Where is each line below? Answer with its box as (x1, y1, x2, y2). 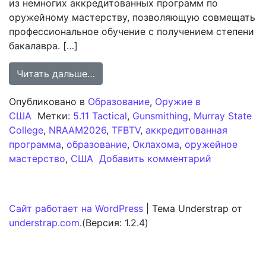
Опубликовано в (9, 96, 88, 107)
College (9, 124, 43, 136)
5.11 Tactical (73, 110, 127, 122)
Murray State (194, 110, 252, 122)
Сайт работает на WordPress (9, 202, 143, 214)
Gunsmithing (132, 110, 188, 122)
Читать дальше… (17, 68, 95, 80)
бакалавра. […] (9, 40, 78, 52)
